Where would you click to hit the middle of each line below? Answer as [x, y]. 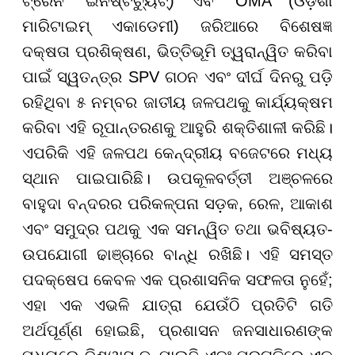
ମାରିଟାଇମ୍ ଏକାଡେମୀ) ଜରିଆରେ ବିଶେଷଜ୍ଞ [177, 26]
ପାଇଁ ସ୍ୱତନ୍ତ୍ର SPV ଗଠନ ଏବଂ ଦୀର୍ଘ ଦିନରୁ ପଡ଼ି [177, 76]
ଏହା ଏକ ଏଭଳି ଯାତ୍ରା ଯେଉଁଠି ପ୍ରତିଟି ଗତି [177, 305]
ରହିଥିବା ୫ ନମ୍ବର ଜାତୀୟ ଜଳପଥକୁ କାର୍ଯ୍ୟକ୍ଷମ [177, 102]
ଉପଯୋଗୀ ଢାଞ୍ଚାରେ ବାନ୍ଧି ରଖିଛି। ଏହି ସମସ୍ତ [177, 254]
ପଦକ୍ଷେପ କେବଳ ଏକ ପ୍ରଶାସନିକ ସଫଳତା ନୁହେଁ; [177, 279]
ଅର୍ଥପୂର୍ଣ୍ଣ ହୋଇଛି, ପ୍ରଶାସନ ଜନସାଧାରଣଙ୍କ [177, 330]
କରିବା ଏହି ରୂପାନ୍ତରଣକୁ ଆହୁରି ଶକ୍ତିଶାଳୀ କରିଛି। [177, 127]
